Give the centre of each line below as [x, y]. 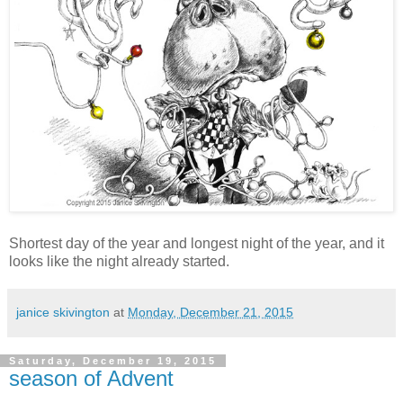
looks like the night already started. [119, 261]
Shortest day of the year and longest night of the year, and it [197, 243]
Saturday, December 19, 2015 [113, 360]
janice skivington [63, 312]
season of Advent [91, 378]
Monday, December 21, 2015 [210, 312]
